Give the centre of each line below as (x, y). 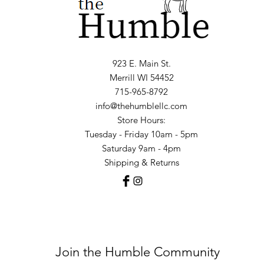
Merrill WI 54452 (141, 78)
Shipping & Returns (141, 163)
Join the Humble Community (138, 252)
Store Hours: (141, 120)
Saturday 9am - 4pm (141, 148)
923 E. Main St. (141, 64)
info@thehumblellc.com (141, 106)
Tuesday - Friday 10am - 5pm (141, 134)
